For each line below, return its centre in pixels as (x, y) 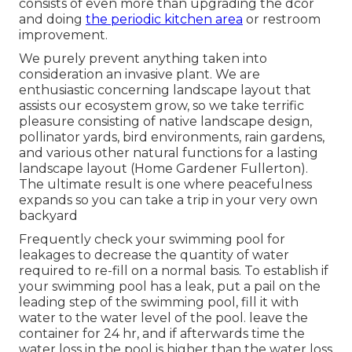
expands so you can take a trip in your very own (168, 200)
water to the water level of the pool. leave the (163, 318)
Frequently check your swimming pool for (152, 240)
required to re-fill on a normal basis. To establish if (174, 271)
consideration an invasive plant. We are (139, 75)
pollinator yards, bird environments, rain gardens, (172, 137)
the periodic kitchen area (164, 20)
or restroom (282, 20)
